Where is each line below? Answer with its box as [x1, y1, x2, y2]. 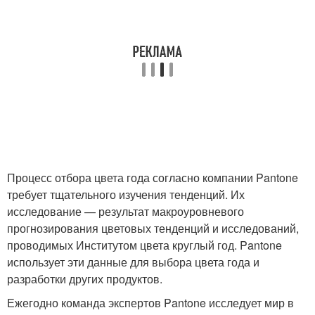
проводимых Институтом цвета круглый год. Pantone [7, 237, 282, 254]
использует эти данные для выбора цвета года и [7, 254, 259, 271]
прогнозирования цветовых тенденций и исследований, [7, 220, 299, 237]
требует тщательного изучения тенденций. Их [7, 186, 245, 203]
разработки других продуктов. [7, 271, 162, 288]
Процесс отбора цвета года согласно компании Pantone [7, 169, 298, 186]
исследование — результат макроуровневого [7, 203, 244, 220]
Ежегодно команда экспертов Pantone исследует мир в [7, 295, 294, 311]
